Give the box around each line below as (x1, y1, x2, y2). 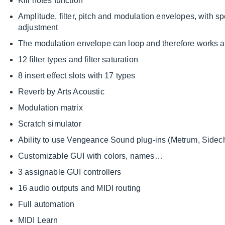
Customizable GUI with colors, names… (18, 152, 163, 161)
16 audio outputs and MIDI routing (18, 184, 141, 193)
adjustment (18, 23, 58, 32)
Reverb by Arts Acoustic (18, 87, 104, 96)
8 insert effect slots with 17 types (18, 71, 136, 80)
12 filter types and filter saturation (18, 55, 138, 64)
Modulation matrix (18, 103, 83, 113)
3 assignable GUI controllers (18, 168, 122, 177)
